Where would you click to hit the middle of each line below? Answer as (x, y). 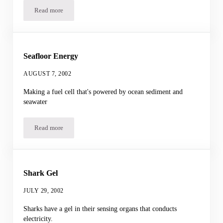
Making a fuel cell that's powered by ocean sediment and (103, 91)
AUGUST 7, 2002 (48, 73)
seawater (36, 101)
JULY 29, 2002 (44, 190)
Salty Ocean (64, 13)
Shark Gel (41, 173)
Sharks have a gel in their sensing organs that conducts (100, 208)
